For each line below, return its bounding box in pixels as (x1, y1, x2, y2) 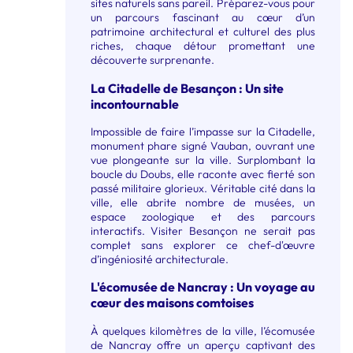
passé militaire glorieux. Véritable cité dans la (90, 180, 315, 195)
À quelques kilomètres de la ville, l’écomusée (90, 323, 315, 338)
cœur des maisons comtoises (90, 295, 254, 311)
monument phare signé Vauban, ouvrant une (90, 138, 315, 153)
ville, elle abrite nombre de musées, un (90, 195, 315, 210)
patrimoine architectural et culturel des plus (90, 24, 315, 39)
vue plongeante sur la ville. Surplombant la (90, 152, 315, 167)
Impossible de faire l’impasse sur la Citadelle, (90, 124, 315, 139)
